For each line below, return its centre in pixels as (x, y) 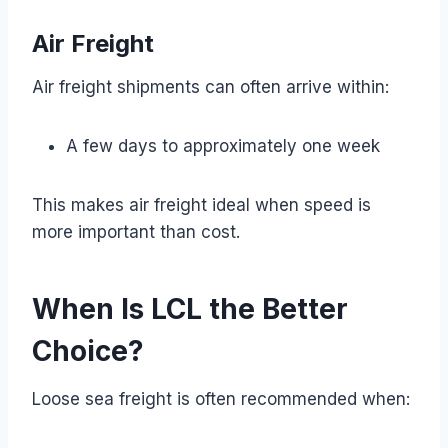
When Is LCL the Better (190, 308)
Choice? (88, 350)
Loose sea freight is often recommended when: (221, 398)
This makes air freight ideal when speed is (201, 204)
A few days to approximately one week (223, 145)
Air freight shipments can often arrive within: (210, 86)
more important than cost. (136, 231)
